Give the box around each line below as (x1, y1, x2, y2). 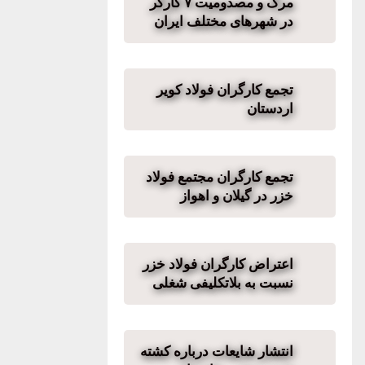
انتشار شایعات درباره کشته (140, 344, 293, 358)
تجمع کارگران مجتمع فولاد (146, 169, 293, 184)
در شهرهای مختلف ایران (154, 14, 293, 29)
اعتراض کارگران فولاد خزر (143, 257, 293, 271)
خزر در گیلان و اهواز (180, 188, 293, 203)
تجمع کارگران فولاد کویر (156, 82, 293, 97)
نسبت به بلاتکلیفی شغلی (152, 275, 293, 290)
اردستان (247, 101, 293, 116)
